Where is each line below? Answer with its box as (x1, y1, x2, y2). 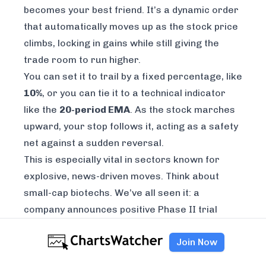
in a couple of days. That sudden (80, 237, 229, 249)
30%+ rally (32, 237, 80, 249)
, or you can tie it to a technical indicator (42, 87, 226, 99)
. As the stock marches (130, 104, 235, 116)
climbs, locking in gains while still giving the (24, 37, 219, 49)
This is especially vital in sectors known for (24, 154, 220, 166)
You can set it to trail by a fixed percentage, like (24, 71, 242, 83)
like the (24, 104, 59, 116)
